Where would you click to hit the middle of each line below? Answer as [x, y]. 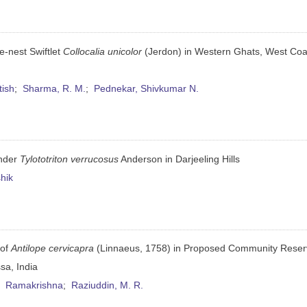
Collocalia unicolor [103, 51]
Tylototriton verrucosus [70, 159]
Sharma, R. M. [54, 88]
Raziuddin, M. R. [108, 286]
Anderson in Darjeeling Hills [180, 159]
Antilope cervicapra [53, 249]
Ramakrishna [35, 286]
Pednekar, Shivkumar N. [147, 88]
